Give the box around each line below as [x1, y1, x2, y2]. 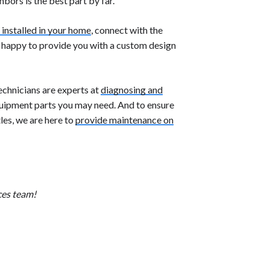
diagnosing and [101, 84, 163, 96]
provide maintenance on [75, 114, 174, 126]
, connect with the [91, 24, 163, 36]
